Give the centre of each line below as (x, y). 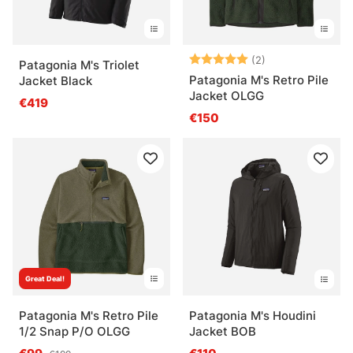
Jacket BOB (223, 332)
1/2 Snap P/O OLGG (74, 332)
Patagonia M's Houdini (253, 316)
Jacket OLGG (227, 96)
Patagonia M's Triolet (79, 65)
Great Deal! (45, 279)
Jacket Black (56, 81)
